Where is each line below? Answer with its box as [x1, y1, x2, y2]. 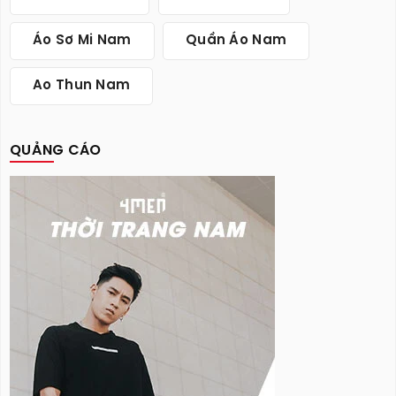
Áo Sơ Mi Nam [33, 34, 132, 49]
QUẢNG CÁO [10, 143, 102, 159]
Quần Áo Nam [185, 34, 287, 49]
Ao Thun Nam [33, 79, 131, 94]
